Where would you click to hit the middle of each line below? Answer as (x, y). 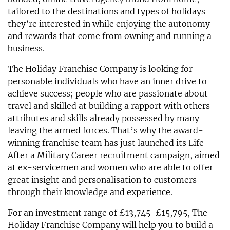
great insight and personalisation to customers (102, 179)
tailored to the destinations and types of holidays (107, 11)
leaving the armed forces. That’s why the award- (106, 130)
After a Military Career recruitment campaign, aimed (114, 155)
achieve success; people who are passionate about (108, 93)
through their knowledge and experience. (90, 192)
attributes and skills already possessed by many (103, 118)
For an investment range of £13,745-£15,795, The (108, 212)
